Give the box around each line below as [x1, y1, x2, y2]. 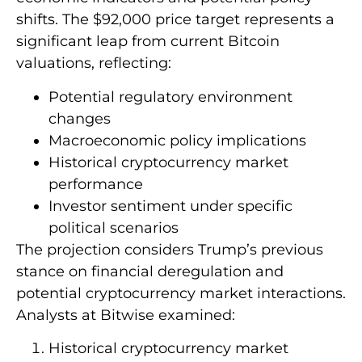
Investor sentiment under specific [48, 196, 293, 215]
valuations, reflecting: [16, 54, 171, 73]
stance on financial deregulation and [16, 262, 284, 280]
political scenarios [48, 218, 179, 237]
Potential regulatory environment [48, 87, 293, 106]
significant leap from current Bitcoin [16, 32, 280, 51]
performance [48, 175, 143, 193]
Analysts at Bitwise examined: [16, 305, 235, 324]
